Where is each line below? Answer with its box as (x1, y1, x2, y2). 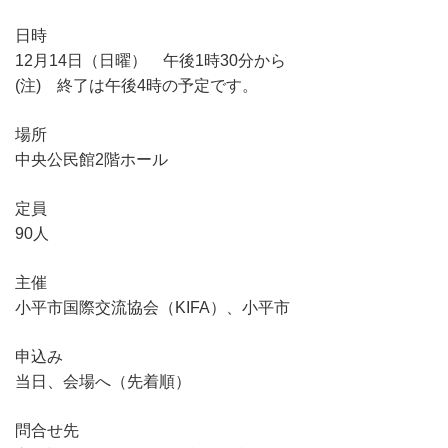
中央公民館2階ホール (15, 150, 168, 168)
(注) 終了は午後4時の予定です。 (15, 76, 258, 94)
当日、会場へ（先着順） (15, 372, 191, 390)
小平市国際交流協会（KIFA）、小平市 (15, 298, 290, 316)
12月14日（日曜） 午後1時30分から (15, 51, 286, 69)
